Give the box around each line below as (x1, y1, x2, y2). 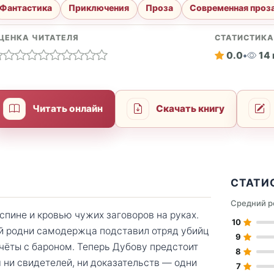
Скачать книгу (156, 103, 225, 115)
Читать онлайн (32, 103, 103, 115)
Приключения (68, 2, 130, 13)
